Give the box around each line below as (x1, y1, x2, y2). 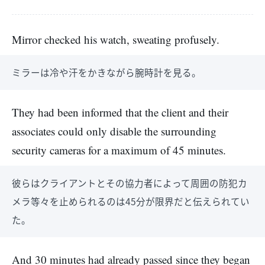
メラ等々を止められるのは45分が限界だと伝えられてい (12, 195, 250, 208)
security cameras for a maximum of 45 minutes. (12, 143, 226, 157)
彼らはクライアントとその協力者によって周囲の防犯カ (12, 176, 247, 189)
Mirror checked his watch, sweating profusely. (12, 32, 219, 47)
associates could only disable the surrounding (12, 124, 216, 138)
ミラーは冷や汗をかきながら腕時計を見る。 (12, 66, 201, 79)
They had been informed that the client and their (12, 105, 228, 119)
